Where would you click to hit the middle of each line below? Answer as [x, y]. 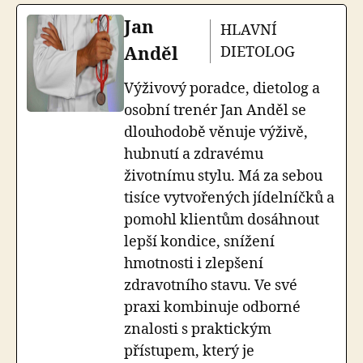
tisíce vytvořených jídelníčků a [229, 198]
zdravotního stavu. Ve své [211, 286]
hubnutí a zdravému [194, 154]
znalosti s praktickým [198, 329]
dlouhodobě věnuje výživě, [216, 132]
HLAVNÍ [248, 30]
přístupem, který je [189, 351]
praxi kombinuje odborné [212, 307]
